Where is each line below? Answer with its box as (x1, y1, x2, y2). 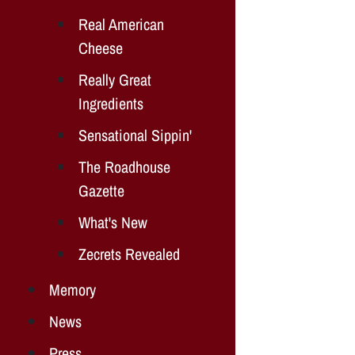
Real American (78, 13, 164, 35)
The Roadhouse (78, 155, 170, 177)
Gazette (78, 179, 124, 201)
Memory (49, 278, 96, 300)
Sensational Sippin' (78, 124, 192, 146)
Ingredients (78, 92, 143, 114)
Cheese (78, 36, 123, 59)
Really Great (78, 68, 151, 90)
